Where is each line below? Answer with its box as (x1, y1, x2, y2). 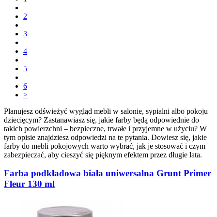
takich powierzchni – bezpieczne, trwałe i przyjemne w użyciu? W (4, 124, 207, 133)
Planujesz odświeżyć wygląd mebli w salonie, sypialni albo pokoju (4, 107, 208, 115)
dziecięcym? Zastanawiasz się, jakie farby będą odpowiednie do (4, 115, 199, 124)
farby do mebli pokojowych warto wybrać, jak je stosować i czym (4, 141, 205, 150)
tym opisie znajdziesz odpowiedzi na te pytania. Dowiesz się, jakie (4, 133, 207, 141)
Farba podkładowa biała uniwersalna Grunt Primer (4, 168, 211, 179)
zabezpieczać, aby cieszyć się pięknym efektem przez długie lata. (4, 150, 202, 159)
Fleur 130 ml (4, 179, 55, 189)
